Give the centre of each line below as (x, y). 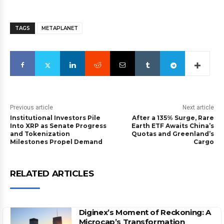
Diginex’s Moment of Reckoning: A (145, 212)
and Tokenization (40, 134)
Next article (198, 108)
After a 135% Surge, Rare (173, 118)
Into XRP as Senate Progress (58, 126)
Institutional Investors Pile (55, 118)
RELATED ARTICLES (52, 174)
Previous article (31, 108)
